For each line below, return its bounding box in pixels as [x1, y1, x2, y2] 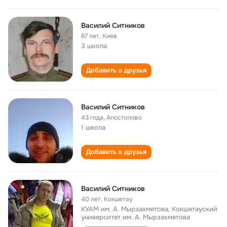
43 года [81, 113, 103, 122]
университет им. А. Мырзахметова [81, 213, 190, 221]
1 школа [81, 123, 105, 132]
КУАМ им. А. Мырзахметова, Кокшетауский [81, 205, 217, 213]
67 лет [81, 32, 99, 40]
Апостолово [106, 113, 142, 122]
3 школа [81, 42, 107, 50]
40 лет [81, 195, 101, 203]
